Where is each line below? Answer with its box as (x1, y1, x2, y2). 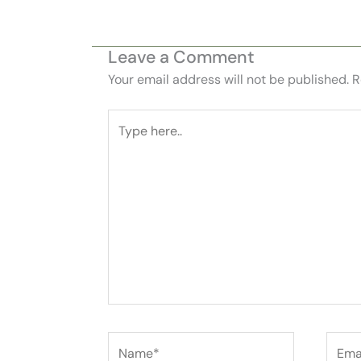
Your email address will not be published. (108, 70, 349, 88)
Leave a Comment (108, 45, 255, 68)
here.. (107, 132, 139, 150)
